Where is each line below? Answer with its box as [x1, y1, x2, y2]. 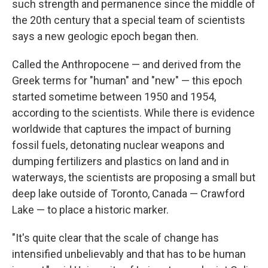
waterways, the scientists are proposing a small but [12, 171, 255, 184]
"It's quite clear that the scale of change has [12, 232, 219, 244]
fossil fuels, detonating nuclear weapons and [12, 139, 224, 151]
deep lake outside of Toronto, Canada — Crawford [12, 187, 245, 200]
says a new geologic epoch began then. [12, 30, 199, 42]
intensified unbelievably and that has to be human [12, 248, 246, 260]
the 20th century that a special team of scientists [12, 14, 245, 26]
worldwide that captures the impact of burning [12, 123, 231, 135]
